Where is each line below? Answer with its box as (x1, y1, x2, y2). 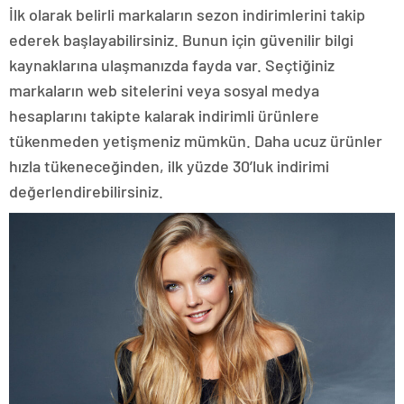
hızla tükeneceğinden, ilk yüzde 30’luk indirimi (9, 155, 329, 176)
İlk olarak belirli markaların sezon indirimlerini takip (9, 4, 365, 24)
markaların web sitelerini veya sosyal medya (9, 79, 319, 100)
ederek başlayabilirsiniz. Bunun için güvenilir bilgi (9, 29, 353, 50)
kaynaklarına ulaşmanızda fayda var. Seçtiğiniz (9, 54, 335, 75)
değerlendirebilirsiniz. (9, 180, 163, 201)
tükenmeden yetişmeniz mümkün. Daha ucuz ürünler (9, 130, 382, 151)
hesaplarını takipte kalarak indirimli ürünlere (9, 105, 319, 125)
